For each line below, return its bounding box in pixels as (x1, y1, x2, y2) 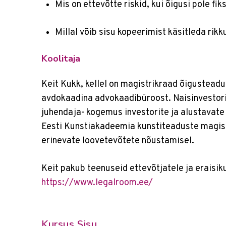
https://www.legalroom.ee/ (41, 177, 153, 189)
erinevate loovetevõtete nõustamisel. (41, 135, 194, 147)
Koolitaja (41, 52, 80, 65)
